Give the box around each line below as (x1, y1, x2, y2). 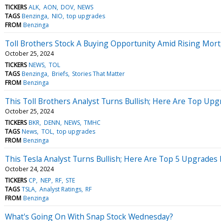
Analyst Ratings (39, 184, 81, 193)
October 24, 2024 (5, 164, 54, 173)
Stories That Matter (72, 69, 125, 78)
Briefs (51, 69, 68, 78)
